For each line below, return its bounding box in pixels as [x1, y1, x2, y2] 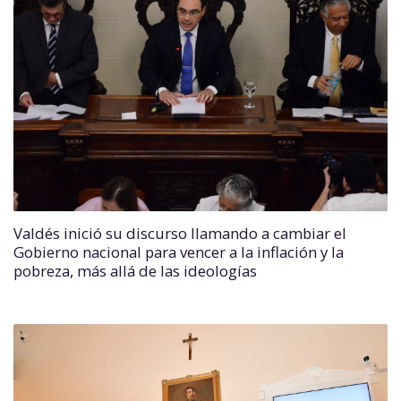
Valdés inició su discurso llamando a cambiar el [13, 223, 346, 243]
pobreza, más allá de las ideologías [13, 260, 257, 281]
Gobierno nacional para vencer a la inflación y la [13, 242, 344, 262]
